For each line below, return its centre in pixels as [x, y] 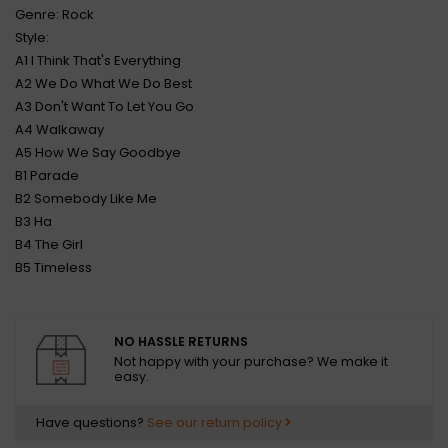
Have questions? [91, 422]
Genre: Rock [54, 14]
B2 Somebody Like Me [86, 198]
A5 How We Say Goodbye [98, 152]
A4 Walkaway [59, 129]
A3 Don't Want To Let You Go [104, 106]
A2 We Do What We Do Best [103, 83]
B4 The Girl [49, 244]
